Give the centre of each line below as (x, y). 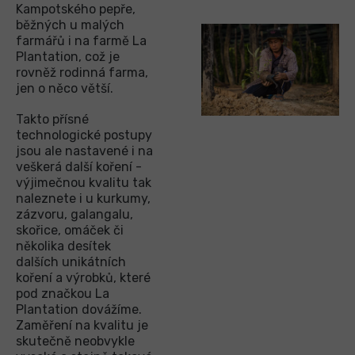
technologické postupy (84, 135)
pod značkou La (63, 293)
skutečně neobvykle (75, 341)
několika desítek (63, 246)
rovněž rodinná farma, (82, 72)
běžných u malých (70, 25)
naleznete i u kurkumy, (83, 198)
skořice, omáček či (70, 230)
